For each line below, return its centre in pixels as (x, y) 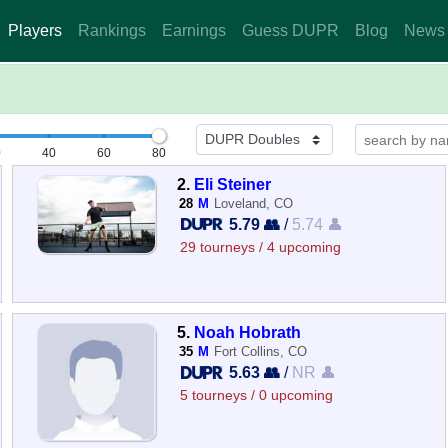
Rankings (112, 30)
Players (35, 30)
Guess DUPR (290, 30)
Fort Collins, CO (261, 352)
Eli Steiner (233, 184)
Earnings (194, 30)
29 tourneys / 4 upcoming (261, 247)
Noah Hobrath (248, 332)
